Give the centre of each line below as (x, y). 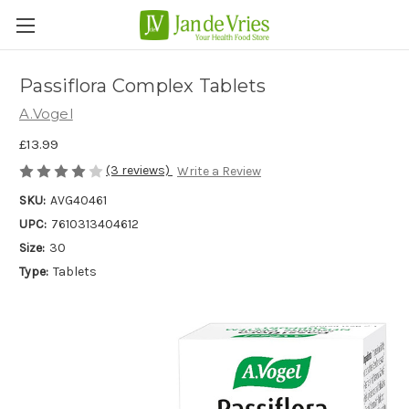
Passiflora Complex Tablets (143, 86)
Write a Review (219, 172)
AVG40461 (78, 201)
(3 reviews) (139, 170)
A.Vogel (46, 114)
